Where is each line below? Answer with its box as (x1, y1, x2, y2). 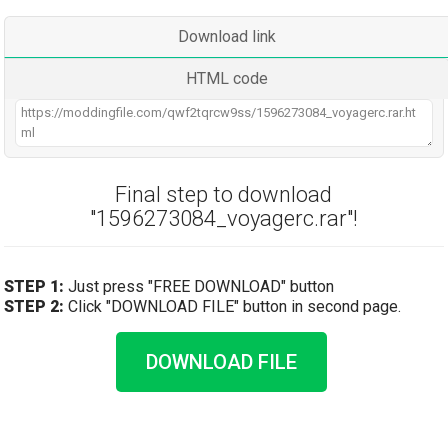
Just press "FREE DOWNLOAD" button (64, 277, 335, 296)
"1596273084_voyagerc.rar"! (89, 206, 358, 231)
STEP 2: (4, 297, 65, 316)
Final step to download (115, 182, 333, 207)
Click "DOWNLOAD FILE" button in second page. (64, 297, 402, 316)
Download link (177, 27, 276, 46)
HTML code (185, 69, 268, 88)
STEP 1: (4, 277, 65, 296)
